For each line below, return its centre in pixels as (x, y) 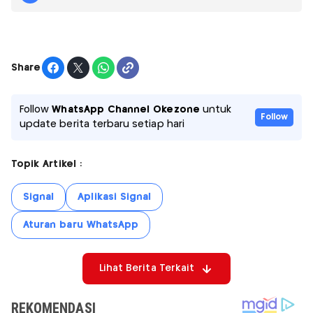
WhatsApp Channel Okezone (126, 110)
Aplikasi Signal (115, 197)
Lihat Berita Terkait (147, 269)
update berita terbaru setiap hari (102, 125)
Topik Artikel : (46, 165)
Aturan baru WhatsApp (81, 225)
